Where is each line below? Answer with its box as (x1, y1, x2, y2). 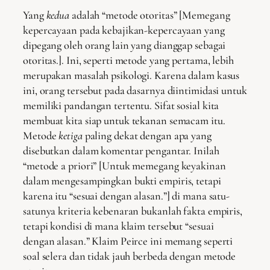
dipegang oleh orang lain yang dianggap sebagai (23, 38, 226, 52)
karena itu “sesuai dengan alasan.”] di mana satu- (23, 189, 230, 202)
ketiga (58, 128, 83, 142)
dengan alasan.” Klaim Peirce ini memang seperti (23, 234, 233, 248)
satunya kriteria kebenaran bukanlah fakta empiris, (23, 204, 242, 218)
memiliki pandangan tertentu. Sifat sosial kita (23, 98, 219, 112)
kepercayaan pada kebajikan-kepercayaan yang (23, 23, 225, 37)
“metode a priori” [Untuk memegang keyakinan (23, 159, 226, 172)
